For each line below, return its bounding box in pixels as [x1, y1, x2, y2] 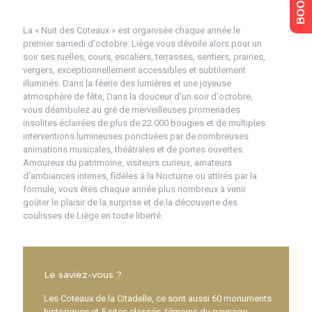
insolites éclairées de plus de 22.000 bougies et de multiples [23, 118, 265, 129]
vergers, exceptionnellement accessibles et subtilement [23, 65, 246, 76]
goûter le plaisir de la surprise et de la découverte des [23, 197, 237, 208]
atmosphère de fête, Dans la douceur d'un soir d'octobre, [23, 91, 253, 102]
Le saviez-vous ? [44, 269, 122, 281]
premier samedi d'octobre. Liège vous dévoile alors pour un [23, 38, 262, 49]
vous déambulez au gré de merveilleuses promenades [23, 104, 240, 116]
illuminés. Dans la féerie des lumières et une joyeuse [23, 78, 231, 89]
